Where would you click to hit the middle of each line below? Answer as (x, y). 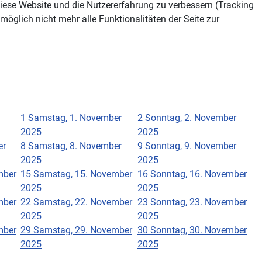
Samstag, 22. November (83, 202)
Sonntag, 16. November (199, 174)
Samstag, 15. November (83, 174)
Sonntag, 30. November (199, 230)
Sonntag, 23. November (199, 202)
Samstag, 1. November (75, 118)
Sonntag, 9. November (191, 146)
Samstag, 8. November (75, 146)
